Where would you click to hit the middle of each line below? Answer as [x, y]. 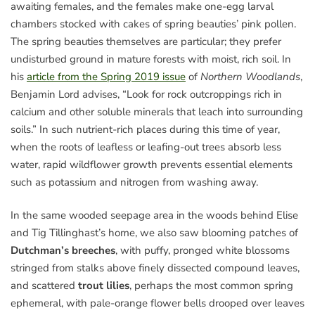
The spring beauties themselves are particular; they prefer [146, 41]
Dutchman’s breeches [63, 251]
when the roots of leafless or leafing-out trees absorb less [146, 147]
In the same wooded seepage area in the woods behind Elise [154, 216]
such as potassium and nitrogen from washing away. [134, 182]
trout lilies [104, 286]
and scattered [44, 286]
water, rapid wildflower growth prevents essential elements [152, 164]
